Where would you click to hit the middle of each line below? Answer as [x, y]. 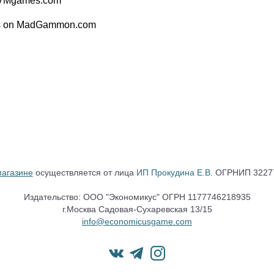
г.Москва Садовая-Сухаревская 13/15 [137, 209]
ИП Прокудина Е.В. [174, 172]
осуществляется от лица [84, 172]
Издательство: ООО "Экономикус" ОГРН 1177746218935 [137, 197]
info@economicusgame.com [137, 221]
